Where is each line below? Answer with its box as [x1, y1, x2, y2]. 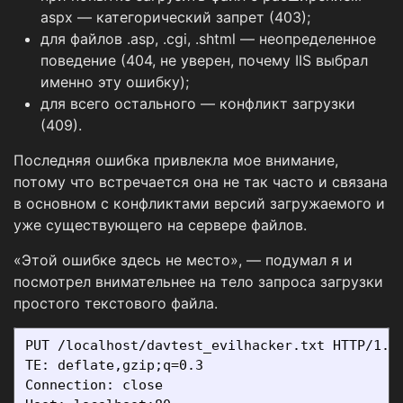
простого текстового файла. [13, 293, 218, 312]
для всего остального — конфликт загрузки [40, 94, 355, 112]
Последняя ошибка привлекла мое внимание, [13, 150, 338, 169]
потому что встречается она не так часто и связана [13, 172, 388, 191]
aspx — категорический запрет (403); [40, 7, 310, 26]
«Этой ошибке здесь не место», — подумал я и [13, 250, 353, 269]
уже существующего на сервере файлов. [13, 215, 307, 234]
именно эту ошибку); [40, 72, 189, 91]
